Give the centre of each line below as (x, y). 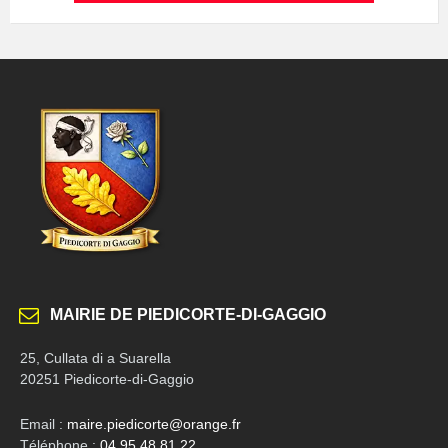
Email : (43, 423)
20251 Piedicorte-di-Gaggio (107, 378)
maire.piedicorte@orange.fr (154, 423)
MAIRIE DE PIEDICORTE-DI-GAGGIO (188, 314)
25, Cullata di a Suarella (95, 357)
